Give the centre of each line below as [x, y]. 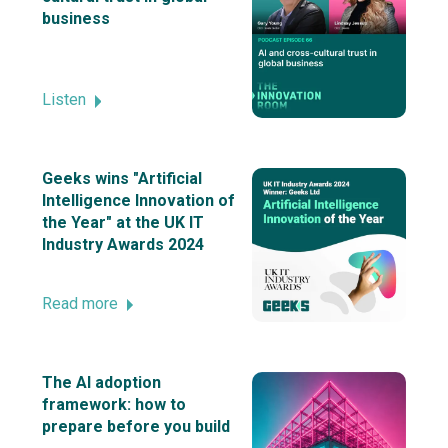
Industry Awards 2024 [122, 245]
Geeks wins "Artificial [121, 179]
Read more [79, 303]
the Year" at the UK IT [122, 223]
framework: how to [113, 404]
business [75, 19]
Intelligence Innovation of [138, 201]
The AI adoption [101, 382]
